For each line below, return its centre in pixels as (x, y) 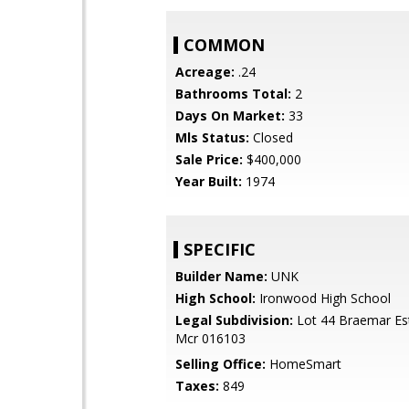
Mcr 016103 (210, 338)
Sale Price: (209, 159)
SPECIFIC (220, 249)
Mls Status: (212, 137)
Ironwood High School (323, 298)
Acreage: (205, 72)
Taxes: (197, 386)
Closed (271, 137)
